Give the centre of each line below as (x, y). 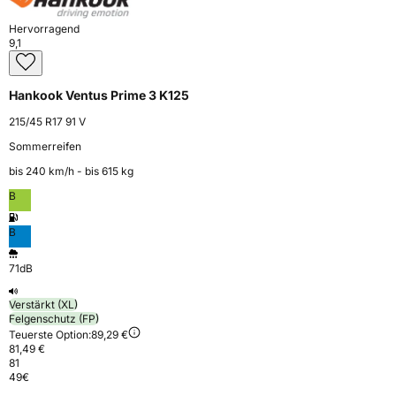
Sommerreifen (45, 147)
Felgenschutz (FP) (54, 319)
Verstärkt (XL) (43, 305)
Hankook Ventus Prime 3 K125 (99, 95)
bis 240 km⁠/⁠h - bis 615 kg (71, 171)
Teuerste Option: (50, 335)
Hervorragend (44, 29)
